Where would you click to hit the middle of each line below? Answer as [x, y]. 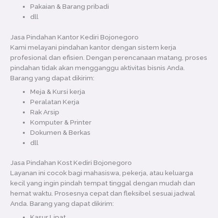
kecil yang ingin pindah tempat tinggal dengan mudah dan [103, 183]
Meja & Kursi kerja [58, 91]
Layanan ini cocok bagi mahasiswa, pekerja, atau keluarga [102, 173]
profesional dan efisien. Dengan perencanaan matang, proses [109, 57]
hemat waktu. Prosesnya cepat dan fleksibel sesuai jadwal [103, 193]
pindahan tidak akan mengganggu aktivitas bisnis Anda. [98, 67]
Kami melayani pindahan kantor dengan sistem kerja [93, 47]
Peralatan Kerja [55, 101]
